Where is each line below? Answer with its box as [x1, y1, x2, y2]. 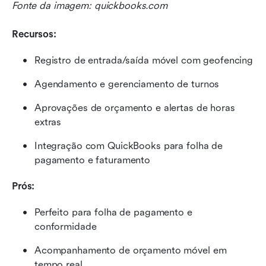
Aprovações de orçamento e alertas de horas [34, 102, 235, 114]
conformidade [34, 221, 97, 233]
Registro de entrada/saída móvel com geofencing [34, 55, 254, 66]
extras [34, 116, 62, 128]
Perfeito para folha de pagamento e [34, 207, 192, 218]
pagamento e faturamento [34, 154, 151, 166]
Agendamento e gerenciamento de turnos [34, 78, 220, 90]
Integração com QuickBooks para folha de [34, 140, 223, 152]
